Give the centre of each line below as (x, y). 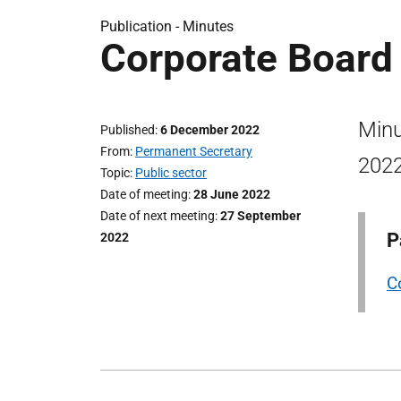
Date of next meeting (158, 216)
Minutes (208, 26)
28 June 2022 (232, 194)
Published (128, 130)
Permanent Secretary (194, 151)
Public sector (171, 173)
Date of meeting (144, 194)
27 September (260, 216)
